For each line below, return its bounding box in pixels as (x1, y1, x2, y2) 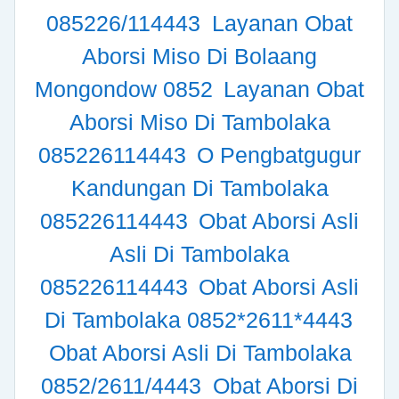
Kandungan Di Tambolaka (70, 175, 329, 201)
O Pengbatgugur (197, 142, 362, 168)
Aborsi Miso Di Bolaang (82, 44, 317, 69)
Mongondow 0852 (34, 77, 219, 102)
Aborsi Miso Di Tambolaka (69, 110, 330, 135)
